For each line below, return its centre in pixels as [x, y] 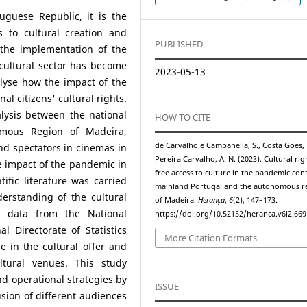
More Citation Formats [211, 238]
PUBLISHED [179, 44]
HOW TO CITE [183, 117]
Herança [212, 200]
